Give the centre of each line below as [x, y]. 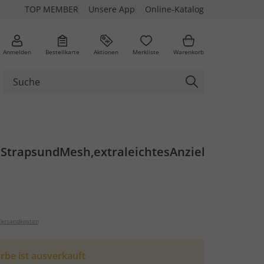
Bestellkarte [62, 52]
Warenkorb [189, 52]
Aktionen [106, 52]
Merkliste [146, 52]
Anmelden [17, 52]
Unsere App [112, 9]
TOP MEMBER [52, 9]
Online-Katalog [174, 9]
